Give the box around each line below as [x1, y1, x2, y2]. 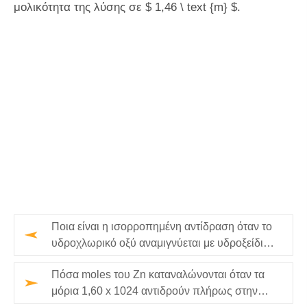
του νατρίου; [51, 254, 110, 265]
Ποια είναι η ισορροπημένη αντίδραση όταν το [51, 221, 272, 232]
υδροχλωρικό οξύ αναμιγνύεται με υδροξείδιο [51, 237, 269, 249]
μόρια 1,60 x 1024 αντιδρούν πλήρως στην [51, 285, 258, 297]
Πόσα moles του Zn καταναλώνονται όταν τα [51, 269, 265, 280]
